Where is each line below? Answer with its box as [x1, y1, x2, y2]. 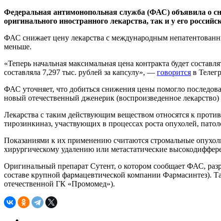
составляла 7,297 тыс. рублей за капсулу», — [4, 68, 157, 76]
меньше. [4, 42, 32, 51]
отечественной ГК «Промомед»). [4, 179, 115, 188]
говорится [157, 68, 191, 76]
